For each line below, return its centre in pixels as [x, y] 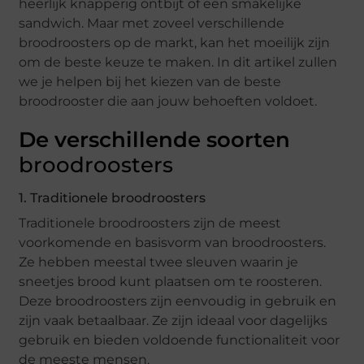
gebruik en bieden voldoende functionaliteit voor [180, 340]
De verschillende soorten [155, 140]
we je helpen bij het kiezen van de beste [150, 82]
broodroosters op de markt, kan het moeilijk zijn [175, 43]
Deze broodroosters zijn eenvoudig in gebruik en [178, 301]
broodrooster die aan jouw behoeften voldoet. [168, 102]
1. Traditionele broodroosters [113, 198]
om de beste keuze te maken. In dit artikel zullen [178, 63]
